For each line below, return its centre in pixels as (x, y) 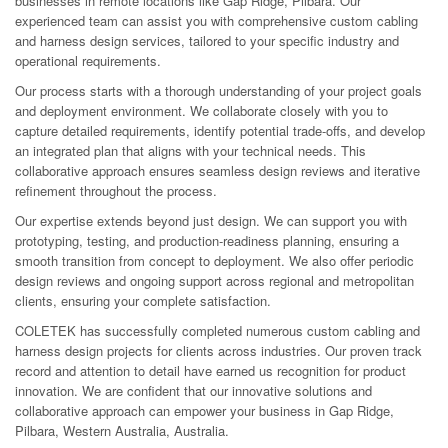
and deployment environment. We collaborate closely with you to (201, 110)
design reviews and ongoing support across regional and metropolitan (214, 280)
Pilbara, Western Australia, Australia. (122, 430)
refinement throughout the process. (116, 190)
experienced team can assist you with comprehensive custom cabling (216, 20)
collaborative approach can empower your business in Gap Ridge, (204, 410)
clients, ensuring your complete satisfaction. (143, 300)
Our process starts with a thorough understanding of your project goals (218, 90)
